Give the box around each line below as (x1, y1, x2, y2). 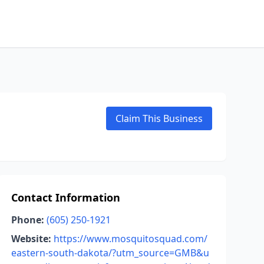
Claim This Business (115, 112, 203, 125)
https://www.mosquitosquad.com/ (53, 232, 207, 245)
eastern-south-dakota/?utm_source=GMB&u (11, 246, 209, 259)
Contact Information (11, 190, 120, 204)
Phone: (11, 213, 44, 226)
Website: (11, 232, 51, 245)
